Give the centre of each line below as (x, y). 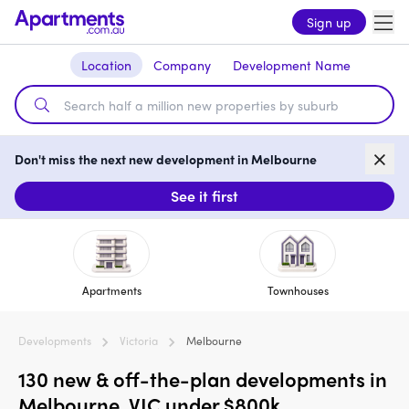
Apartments (111, 291)
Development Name (291, 65)
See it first (204, 196)
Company (182, 65)
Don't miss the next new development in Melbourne (166, 159)
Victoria (139, 341)
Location (106, 65)
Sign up (329, 22)
